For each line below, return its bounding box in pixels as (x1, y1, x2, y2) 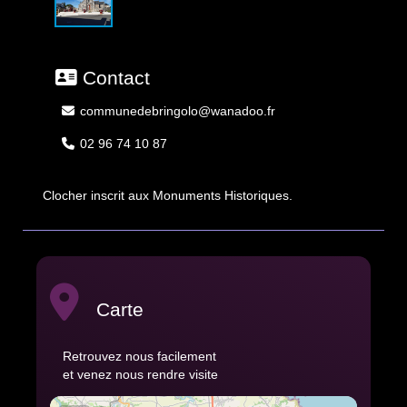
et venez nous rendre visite (63, 367, 218, 382)
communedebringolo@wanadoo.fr (79, 104, 275, 119)
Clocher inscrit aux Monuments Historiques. (43, 188, 293, 203)
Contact (83, 66, 150, 88)
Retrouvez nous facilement (63, 349, 216, 364)
